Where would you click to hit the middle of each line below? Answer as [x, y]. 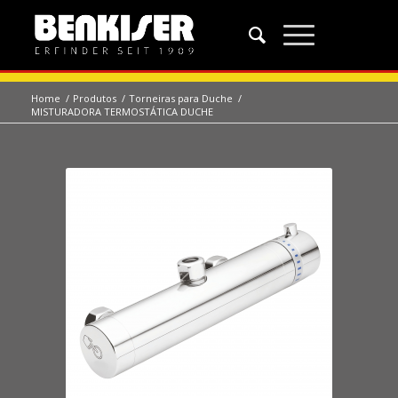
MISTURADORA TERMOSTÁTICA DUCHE [122, 111]
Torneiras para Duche [180, 98]
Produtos [94, 98]
